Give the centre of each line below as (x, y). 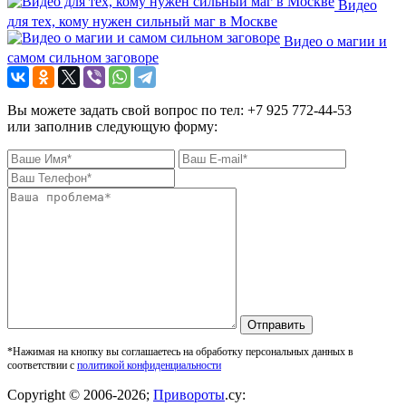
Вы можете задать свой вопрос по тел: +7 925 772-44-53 (179, 111)
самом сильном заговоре (83, 58)
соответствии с (42, 366)
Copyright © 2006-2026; (80, 395)
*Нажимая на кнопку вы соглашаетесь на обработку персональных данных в (180, 352)
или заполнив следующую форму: (112, 127)
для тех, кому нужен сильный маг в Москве (142, 22)
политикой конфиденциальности (149, 366)
